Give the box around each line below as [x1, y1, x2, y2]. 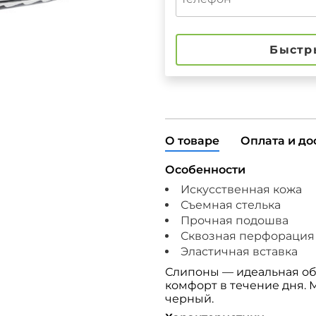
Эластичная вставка [181, 245, 298, 258]
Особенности [165, 163, 245, 176]
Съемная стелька [181, 198, 281, 212]
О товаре [165, 134, 219, 147]
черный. [165, 292, 214, 305]
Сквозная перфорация [181, 229, 315, 243]
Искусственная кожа [181, 183, 302, 196]
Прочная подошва [181, 214, 288, 227]
